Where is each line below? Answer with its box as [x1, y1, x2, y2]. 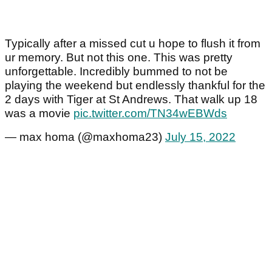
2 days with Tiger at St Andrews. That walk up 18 [5, 93, 257, 106]
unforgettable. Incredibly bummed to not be [5, 65, 228, 78]
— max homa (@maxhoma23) [5, 131, 165, 144]
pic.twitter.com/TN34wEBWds [73, 107, 227, 120]
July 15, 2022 [165, 131, 236, 144]
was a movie [5, 107, 73, 120]
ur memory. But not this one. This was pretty [5, 51, 233, 64]
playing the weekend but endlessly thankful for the [5, 79, 265, 92]
